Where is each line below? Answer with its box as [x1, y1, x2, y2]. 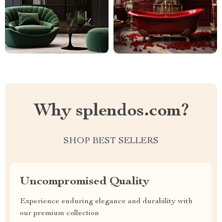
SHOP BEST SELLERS [63, 137, 159, 146]
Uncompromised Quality [20, 176, 149, 188]
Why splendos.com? [33, 103, 189, 120]
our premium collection [20, 210, 99, 218]
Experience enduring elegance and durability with [20, 198, 193, 206]
